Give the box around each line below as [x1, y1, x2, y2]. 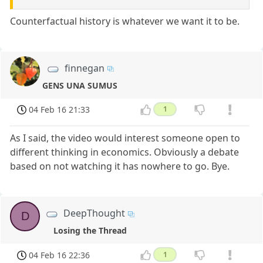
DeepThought [63, 207, 126, 220]
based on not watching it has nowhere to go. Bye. [10, 160, 230, 173]
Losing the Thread [53, 225, 127, 237]
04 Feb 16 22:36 [29, 249, 90, 261]
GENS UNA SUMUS [42, 79, 118, 91]
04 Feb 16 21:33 [29, 104, 90, 116]
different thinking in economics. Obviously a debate [10, 146, 240, 159]
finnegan [65, 61, 104, 75]
